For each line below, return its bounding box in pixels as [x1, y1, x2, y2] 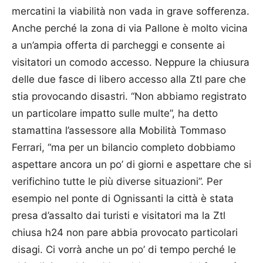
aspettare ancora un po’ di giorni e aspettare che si [12, 159, 251, 170]
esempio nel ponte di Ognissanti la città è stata [12, 193, 234, 204]
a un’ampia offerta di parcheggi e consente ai [12, 39, 225, 51]
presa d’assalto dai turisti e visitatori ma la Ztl [12, 210, 225, 221]
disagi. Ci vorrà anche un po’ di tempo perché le [12, 244, 236, 255]
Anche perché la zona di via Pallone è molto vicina [12, 22, 248, 34]
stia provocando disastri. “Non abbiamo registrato [12, 90, 247, 102]
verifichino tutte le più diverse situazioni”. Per [12, 176, 222, 187]
